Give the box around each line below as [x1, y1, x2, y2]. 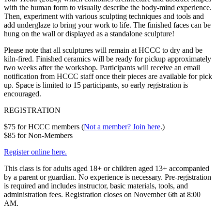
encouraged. [4, 90, 41, 98]
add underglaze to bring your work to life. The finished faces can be [4, 21, 211, 30]
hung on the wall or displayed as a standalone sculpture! [4, 30, 174, 38]
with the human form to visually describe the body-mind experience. [4, 3, 212, 12]
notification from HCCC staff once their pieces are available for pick [4, 72, 212, 81]
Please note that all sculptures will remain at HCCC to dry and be [4, 46, 202, 55]
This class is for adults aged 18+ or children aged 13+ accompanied [4, 164, 209, 173]
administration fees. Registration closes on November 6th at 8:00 [4, 190, 201, 199]
